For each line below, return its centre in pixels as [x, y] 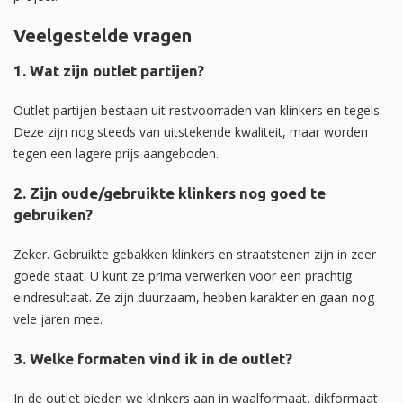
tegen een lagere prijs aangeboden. [116, 153]
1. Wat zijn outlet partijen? [109, 70]
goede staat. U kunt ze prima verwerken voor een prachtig [183, 275]
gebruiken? [53, 214]
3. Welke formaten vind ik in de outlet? [153, 358]
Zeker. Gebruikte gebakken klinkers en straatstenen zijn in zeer [195, 254]
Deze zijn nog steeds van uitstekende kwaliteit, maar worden [191, 131]
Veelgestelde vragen [103, 35]
